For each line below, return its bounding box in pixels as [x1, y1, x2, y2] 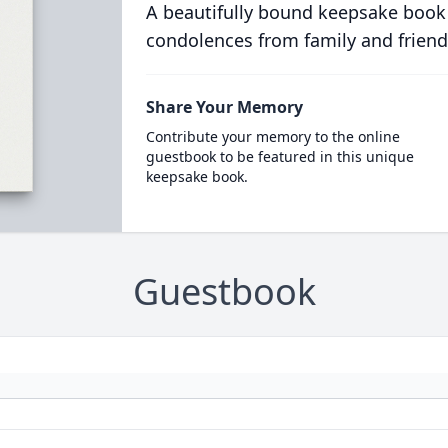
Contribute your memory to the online [145, 127, 400, 146]
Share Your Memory [145, 96, 303, 118]
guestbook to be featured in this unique [145, 147, 414, 166]
